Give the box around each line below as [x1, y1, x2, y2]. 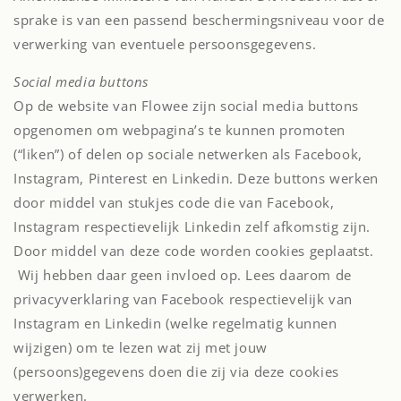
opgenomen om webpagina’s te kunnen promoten [13, 121, 346, 139]
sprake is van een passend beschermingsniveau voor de [13, 11, 385, 29]
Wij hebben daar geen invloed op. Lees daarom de [13, 266, 352, 284]
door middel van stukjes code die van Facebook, [13, 193, 335, 211]
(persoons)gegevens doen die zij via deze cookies [13, 363, 339, 380]
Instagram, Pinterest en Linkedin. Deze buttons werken [13, 169, 379, 187]
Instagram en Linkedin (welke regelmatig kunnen [13, 314, 337, 332]
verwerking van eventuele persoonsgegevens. [13, 35, 317, 53]
